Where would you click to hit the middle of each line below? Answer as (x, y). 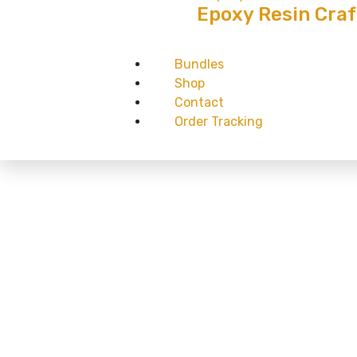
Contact (200, 103)
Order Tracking (219, 122)
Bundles (200, 65)
